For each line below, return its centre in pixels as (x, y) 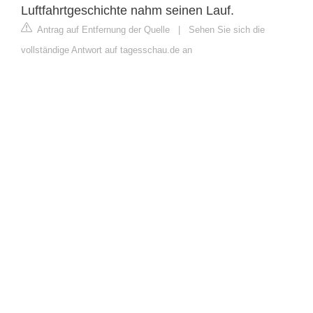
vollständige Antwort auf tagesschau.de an (107, 50)
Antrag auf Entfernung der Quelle (102, 29)
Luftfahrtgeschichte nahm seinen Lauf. (128, 10)
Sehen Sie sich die (227, 29)
